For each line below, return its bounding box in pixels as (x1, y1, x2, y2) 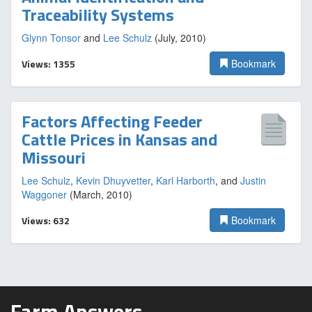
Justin (240, 173, 266, 187)
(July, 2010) (152, 31, 206, 45)
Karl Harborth (156, 173, 215, 187)
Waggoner (22, 187, 67, 201)
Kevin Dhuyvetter (76, 173, 150, 187)
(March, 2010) (67, 187, 132, 201)
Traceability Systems (22, 2, 174, 27)
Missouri (22, 145, 86, 170)
